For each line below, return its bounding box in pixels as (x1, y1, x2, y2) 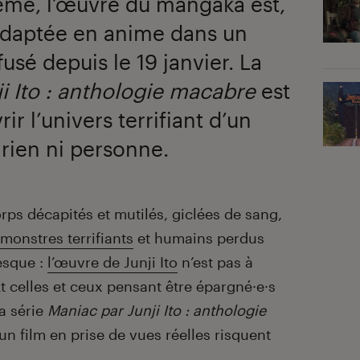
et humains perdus (133, 229, 264, 247)
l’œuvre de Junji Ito (47, 253, 178, 272)
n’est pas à (178, 253, 253, 272)
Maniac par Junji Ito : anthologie (47, 301, 266, 320)
